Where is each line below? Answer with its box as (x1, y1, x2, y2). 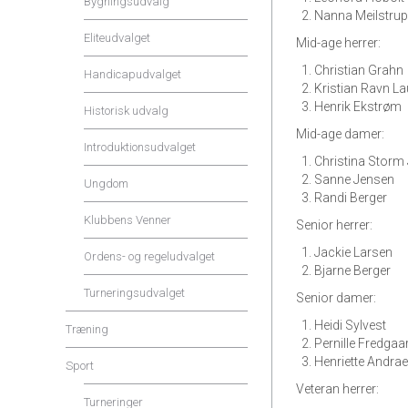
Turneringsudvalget (84, 286, 185, 300)
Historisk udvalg (84, 104, 168, 117)
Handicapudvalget (84, 67, 181, 81)
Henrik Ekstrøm (314, 99, 402, 114)
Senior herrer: (296, 218, 372, 232)
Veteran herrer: (296, 382, 379, 396)
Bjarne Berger (314, 263, 391, 278)
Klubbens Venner (84, 213, 171, 227)
